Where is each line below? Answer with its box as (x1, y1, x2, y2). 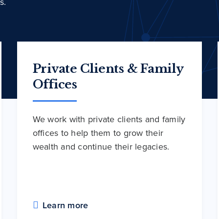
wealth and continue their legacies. (32, 140, 170, 153)
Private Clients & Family (32, 62, 183, 76)
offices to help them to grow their (32, 127, 164, 139)
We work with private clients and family (32, 113, 186, 126)
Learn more (42, 199, 88, 212)
